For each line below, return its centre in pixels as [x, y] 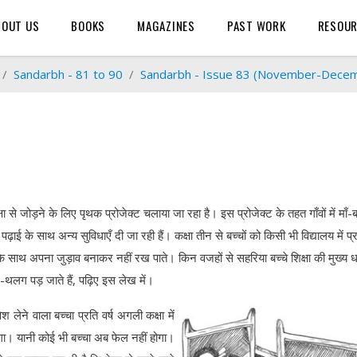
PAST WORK [256, 26]
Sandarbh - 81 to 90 [68, 74]
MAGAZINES [166, 26]
